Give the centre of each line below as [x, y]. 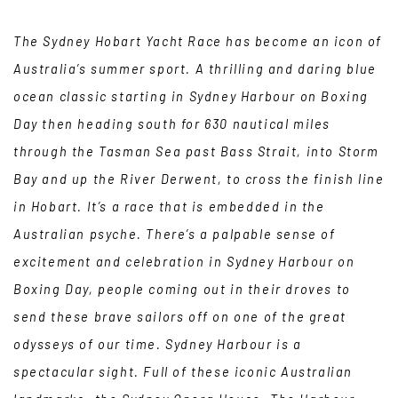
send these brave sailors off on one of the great [180, 317]
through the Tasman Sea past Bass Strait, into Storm [196, 151]
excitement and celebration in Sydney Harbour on [184, 262]
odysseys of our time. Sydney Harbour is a [158, 344]
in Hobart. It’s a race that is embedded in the [169, 207]
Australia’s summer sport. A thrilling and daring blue [195, 69]
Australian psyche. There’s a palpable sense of [175, 234]
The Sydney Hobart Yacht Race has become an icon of [198, 41]
